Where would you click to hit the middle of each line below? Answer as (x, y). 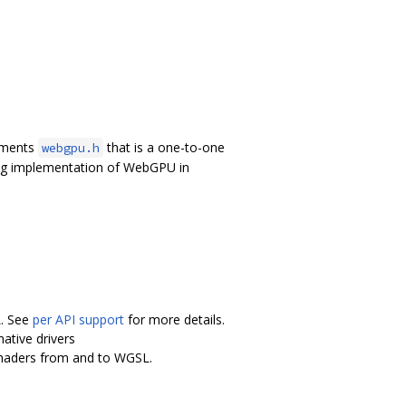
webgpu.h (71, 147)
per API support (78, 319)
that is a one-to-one (164, 147)
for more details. (174, 319)
